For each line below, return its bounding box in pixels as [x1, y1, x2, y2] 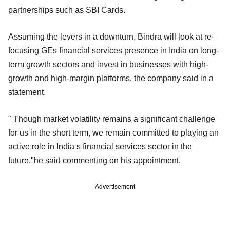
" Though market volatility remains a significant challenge [8, 114, 215, 123]
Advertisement [95, 183, 135, 190]
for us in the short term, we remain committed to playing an [8, 128, 219, 137]
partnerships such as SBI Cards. [8, 5, 127, 14]
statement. [8, 87, 46, 97]
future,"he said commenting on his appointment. [8, 156, 181, 165]
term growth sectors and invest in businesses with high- [8, 60, 208, 69]
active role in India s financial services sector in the [8, 142, 192, 151]
